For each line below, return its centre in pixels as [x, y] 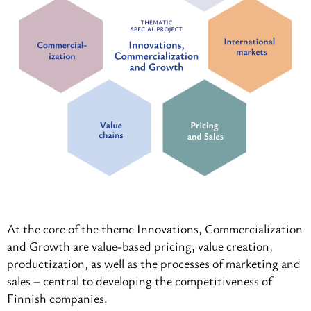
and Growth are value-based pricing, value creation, [140, 246]
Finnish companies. [57, 298]
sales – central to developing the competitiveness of [140, 281]
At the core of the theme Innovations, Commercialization [155, 229]
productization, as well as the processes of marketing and [154, 263]
